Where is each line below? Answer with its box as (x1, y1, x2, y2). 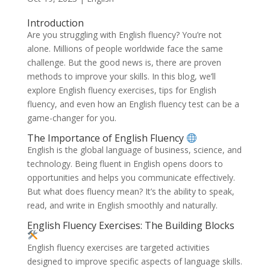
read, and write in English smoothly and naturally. (27, 199, 218, 212)
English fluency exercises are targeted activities (27, 241, 210, 253)
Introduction (27, 16, 84, 30)
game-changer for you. (27, 112, 116, 124)
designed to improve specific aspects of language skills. (27, 255, 242, 267)
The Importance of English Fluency (27, 131, 186, 145)
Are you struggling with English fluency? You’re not (27, 29, 222, 41)
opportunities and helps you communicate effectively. (27, 172, 235, 184)
